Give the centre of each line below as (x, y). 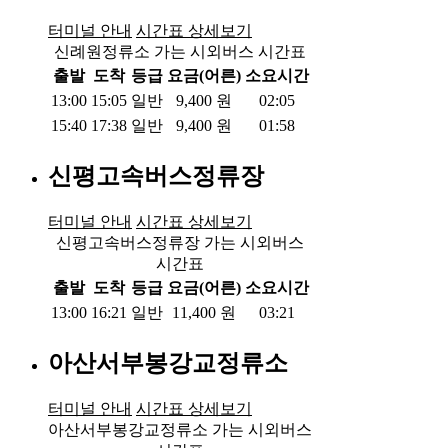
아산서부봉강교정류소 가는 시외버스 (180, 429)
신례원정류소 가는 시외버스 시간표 (180, 51)
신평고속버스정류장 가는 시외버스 (180, 242)
